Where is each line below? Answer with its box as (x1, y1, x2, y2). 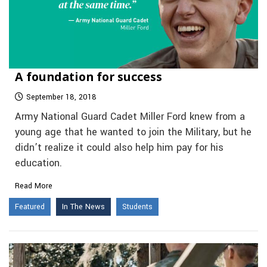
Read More (15, 180, 52, 191)
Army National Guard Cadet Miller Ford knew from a (15, 109, 245, 124)
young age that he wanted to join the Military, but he (15, 125, 252, 139)
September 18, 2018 (26, 91, 97, 103)
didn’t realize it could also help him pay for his (15, 140, 223, 155)
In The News (62, 201, 105, 212)
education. (15, 156, 62, 170)
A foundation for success (15, 68, 162, 85)
